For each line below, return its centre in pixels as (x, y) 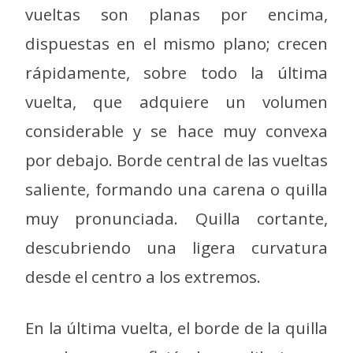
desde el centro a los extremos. (143, 277)
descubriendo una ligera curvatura (176, 248)
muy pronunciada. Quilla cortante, (176, 219)
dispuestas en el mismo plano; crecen (176, 44)
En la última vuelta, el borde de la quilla (176, 327)
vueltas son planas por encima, (176, 15)
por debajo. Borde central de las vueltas (176, 160)
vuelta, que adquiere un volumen (176, 102)
